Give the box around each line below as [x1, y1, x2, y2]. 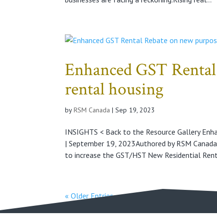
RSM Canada [74, 105, 110, 114]
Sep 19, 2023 [115, 105, 155, 114]
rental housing [65, 77, 164, 101]
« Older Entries [65, 190, 114, 201]
